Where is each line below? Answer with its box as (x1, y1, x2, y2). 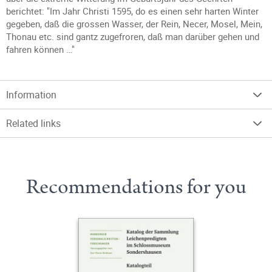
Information (6, 88, 56, 101)
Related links (6, 117, 61, 130)
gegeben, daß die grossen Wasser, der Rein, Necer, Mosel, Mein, (6, 18, 262, 30)
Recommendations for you (25, 172, 246, 202)
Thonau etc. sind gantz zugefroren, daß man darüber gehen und (6, 30, 259, 42)
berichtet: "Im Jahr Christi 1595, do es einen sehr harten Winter (6, 5, 259, 17)
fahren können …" (6, 43, 75, 55)
